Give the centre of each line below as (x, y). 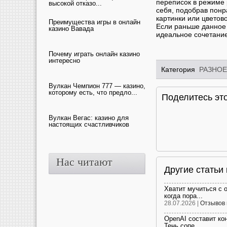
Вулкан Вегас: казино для (89, 118)
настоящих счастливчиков (89, 124)
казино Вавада (71, 29)
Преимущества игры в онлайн (94, 22)
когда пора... (183, 196)
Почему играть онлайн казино (94, 54)
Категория (180, 70)
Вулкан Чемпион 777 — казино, (97, 86)
